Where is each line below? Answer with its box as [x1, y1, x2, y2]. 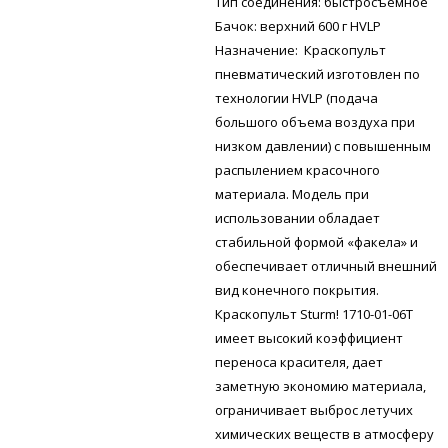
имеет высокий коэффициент [215, 328, 404, 347]
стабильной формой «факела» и [215, 232, 419, 251]
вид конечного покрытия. [215, 280, 380, 299]
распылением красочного [215, 160, 381, 179]
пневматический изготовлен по [215, 64, 421, 83]
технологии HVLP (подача [215, 88, 379, 107]
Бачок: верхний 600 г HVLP [215, 16, 382, 35]
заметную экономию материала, [215, 376, 427, 395]
